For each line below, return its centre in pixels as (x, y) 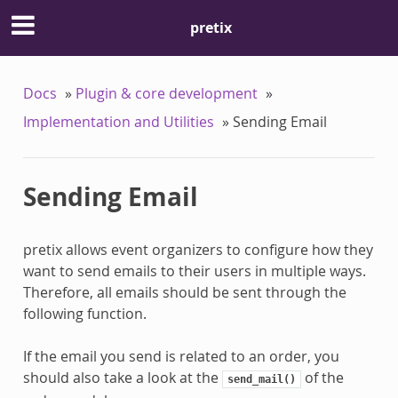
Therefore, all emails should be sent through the (184, 292)
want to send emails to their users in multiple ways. (194, 271)
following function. (84, 313)
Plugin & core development (166, 93)
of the (322, 377)
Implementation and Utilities (118, 121)
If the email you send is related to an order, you (181, 356)
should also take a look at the (122, 377)
